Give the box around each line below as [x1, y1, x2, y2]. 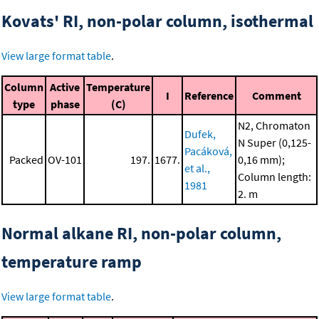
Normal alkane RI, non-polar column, [1, 222, 281, 245]
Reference [184, 88, 234, 103]
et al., [184, 161, 210, 176]
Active [50, 80, 80, 95]
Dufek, [184, 127, 216, 142]
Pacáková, [184, 144, 232, 159]
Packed [9, 152, 43, 167]
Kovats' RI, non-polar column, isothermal [1, 10, 313, 33]
